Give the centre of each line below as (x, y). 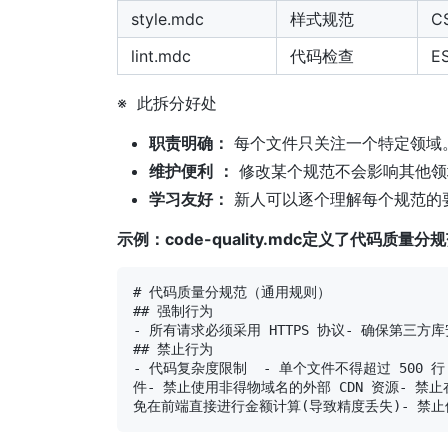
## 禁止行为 (173, 349)
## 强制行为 (173, 311)
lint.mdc (161, 56)
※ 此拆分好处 (167, 103)
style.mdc (167, 19)
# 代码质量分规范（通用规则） (232, 292)
